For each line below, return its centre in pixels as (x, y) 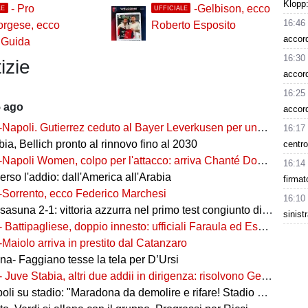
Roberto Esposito (193, 25)
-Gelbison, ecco (232, 9)
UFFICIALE (171, 8)
